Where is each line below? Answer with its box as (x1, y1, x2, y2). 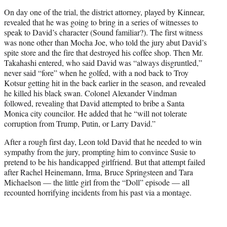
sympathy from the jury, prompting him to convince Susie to (4, 146, 196, 157)
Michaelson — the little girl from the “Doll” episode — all (4, 176, 190, 187)
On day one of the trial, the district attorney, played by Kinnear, (4, 6, 205, 17)
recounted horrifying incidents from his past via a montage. (4, 186, 192, 198)
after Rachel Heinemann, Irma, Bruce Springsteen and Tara (4, 166, 193, 177)
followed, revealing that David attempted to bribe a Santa (4, 97, 184, 108)
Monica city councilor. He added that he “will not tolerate (4, 107, 187, 119)
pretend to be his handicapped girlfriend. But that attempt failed (4, 156, 205, 167)
